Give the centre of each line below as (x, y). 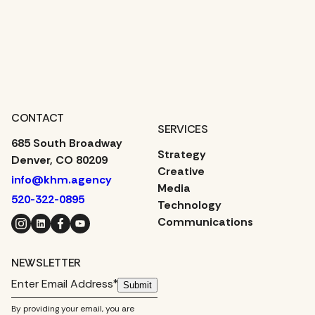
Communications (205, 222)
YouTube (84, 222)
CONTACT (38, 118)
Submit (137, 285)
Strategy (182, 155)
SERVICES (183, 129)
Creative (181, 172)
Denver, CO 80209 (59, 160)
